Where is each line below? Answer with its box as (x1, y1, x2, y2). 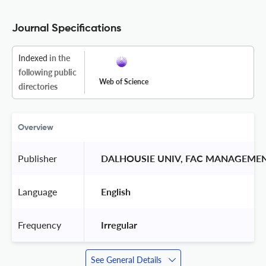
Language (18, 185, 57, 197)
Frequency (18, 218, 61, 230)
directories (18, 81, 58, 91)
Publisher (18, 152, 57, 164)
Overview (18, 123, 53, 132)
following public (18, 66, 77, 77)
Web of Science (99, 77, 148, 86)
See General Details (90, 254, 161, 265)
